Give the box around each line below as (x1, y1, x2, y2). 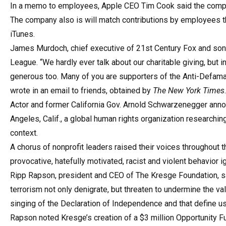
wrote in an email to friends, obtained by (10, 85, 153, 95)
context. (10, 128, 38, 138)
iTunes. (10, 29, 35, 39)
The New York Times (153, 85, 224, 95)
